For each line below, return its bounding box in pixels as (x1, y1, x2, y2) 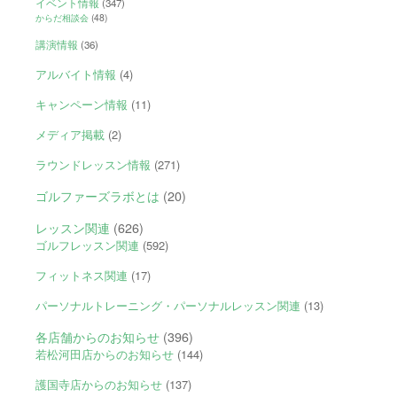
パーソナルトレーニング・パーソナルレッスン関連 (35, 296, 300, 314)
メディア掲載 (35, 125, 105, 143)
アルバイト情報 (35, 65, 116, 82)
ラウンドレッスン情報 (35, 155, 151, 173)
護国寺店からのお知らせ (35, 375, 162, 393)
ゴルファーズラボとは (35, 185, 160, 205)
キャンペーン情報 (35, 95, 128, 113)
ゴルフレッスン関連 (35, 236, 139, 253)
